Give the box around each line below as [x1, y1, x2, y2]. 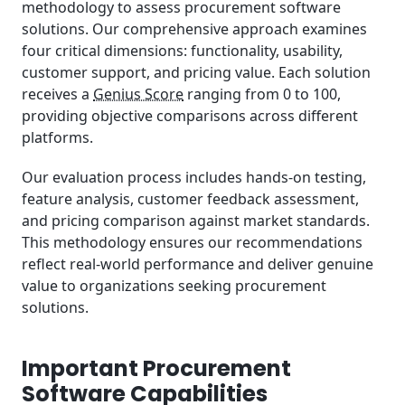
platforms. [22, 127, 93, 147]
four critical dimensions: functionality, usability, [22, 40, 343, 61]
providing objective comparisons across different [22, 105, 358, 126]
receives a [22, 83, 93, 104]
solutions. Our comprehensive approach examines [22, 18, 367, 39]
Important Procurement [22, 353, 291, 384]
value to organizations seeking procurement [22, 276, 326, 297]
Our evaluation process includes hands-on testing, [22, 167, 366, 188]
